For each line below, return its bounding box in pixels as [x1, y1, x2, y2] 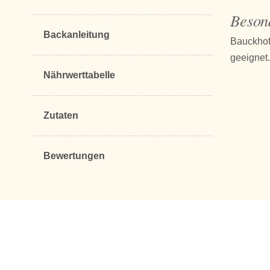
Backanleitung [43, 29, 110, 40]
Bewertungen [43, 150, 105, 161]
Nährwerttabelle [43, 69, 115, 80]
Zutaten [43, 110, 78, 121]
